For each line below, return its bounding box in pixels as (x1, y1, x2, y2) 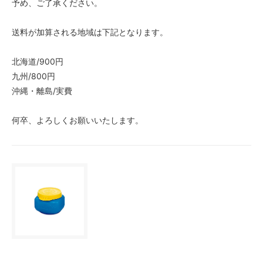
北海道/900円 (12, 56, 63, 66)
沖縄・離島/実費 (12, 85, 72, 96)
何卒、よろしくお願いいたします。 (12, 114, 143, 125)
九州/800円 (12, 70, 55, 81)
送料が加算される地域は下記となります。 (12, 26, 168, 37)
